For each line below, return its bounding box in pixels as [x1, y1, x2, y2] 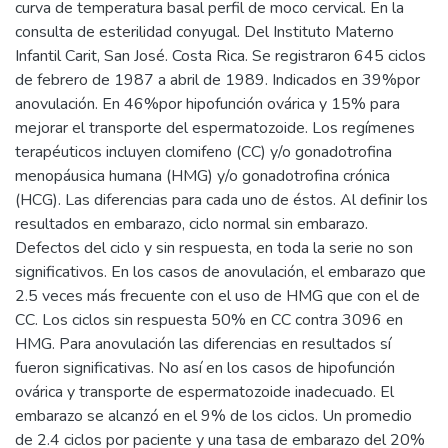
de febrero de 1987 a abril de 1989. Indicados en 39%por [15, 69, 420, 92]
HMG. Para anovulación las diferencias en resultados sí [15, 333, 391, 356]
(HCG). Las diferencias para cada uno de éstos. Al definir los [15, 189, 428, 212]
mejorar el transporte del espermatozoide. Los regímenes [15, 117, 415, 140]
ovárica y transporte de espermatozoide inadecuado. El [15, 381, 394, 404]
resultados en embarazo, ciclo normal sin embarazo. [15, 213, 368, 236]
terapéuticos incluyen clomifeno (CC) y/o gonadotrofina [15, 141, 392, 164]
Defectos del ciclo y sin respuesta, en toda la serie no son [15, 237, 413, 260]
